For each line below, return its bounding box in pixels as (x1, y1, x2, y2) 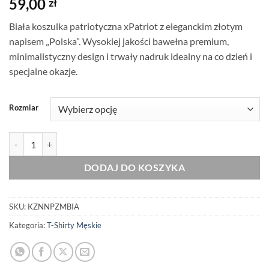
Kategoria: (9, 220, 47, 231)
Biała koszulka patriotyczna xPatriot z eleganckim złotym (9, 20, 243, 32)
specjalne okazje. (9, 65, 77, 77)
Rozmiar (9, 103, 38, 113)
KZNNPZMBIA (28, 202, 79, 212)
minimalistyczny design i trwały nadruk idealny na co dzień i (9, 50, 252, 62)
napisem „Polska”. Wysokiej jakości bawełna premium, (9, 35, 229, 47)
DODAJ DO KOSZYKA (83, 162, 186, 174)
